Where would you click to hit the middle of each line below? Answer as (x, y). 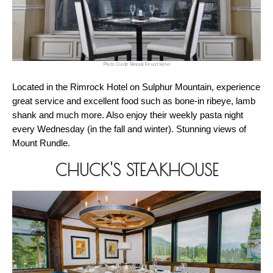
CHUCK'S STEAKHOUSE (136, 170)
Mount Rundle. (42, 144)
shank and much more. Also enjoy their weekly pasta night (128, 115)
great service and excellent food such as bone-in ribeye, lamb (134, 101)
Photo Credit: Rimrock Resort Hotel (136, 65)
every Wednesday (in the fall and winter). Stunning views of (129, 129)
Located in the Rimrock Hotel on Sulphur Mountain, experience (136, 87)
